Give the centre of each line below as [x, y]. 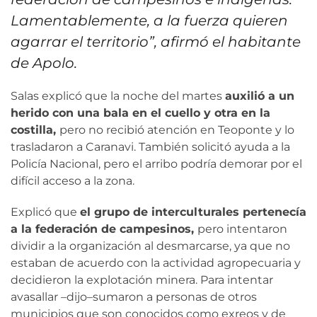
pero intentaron [242, 229]
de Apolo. [44, 63]
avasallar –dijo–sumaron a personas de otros [134, 297]
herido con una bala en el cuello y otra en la [140, 113]
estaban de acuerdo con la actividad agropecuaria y [156, 263]
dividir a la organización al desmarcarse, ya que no [150, 246]
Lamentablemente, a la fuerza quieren [149, 21]
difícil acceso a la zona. [73, 181]
